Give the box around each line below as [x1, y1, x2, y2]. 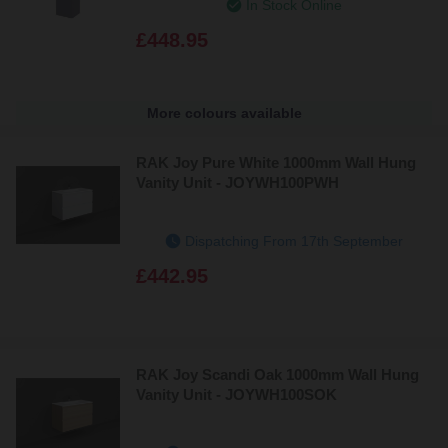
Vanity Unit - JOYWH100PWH [136, 173, 339, 191]
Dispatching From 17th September [185, 232, 403, 249]
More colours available [146, 104, 302, 121]
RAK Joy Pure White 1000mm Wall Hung [136, 153, 416, 171]
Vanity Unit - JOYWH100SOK [136, 385, 337, 403]
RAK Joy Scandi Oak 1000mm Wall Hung [136, 365, 419, 383]
